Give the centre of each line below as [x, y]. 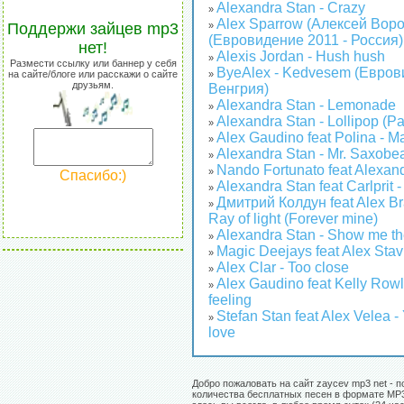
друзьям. [93, 85]
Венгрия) [239, 89]
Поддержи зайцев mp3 [93, 29]
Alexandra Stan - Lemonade [306, 106]
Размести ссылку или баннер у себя [93, 63]
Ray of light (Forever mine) [293, 219]
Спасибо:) [93, 175]
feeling [230, 300]
